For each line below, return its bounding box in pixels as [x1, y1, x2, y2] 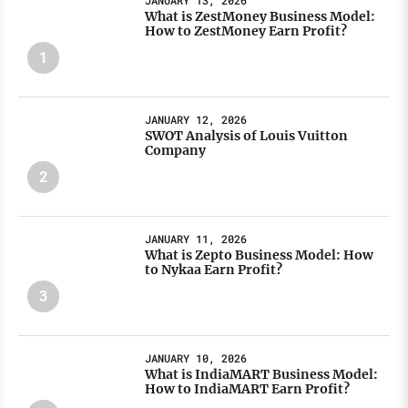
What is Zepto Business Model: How [145, 247, 374, 264]
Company [145, 142, 207, 159]
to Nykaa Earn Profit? [145, 261, 283, 279]
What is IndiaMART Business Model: [145, 366, 379, 383]
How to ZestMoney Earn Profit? [145, 23, 348, 40]
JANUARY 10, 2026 [145, 351, 248, 366]
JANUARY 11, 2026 [145, 231, 248, 247]
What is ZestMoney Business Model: [145, 8, 376, 25]
